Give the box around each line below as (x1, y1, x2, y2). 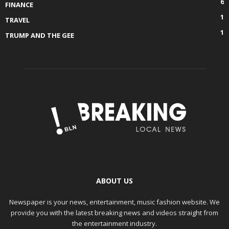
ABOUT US (96, 176, 133, 186)
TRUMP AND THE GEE (5, 31, 74, 40)
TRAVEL (5, 15, 30, 25)
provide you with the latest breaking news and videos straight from (11, 208, 218, 218)
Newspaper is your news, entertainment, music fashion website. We (9, 197, 220, 207)
